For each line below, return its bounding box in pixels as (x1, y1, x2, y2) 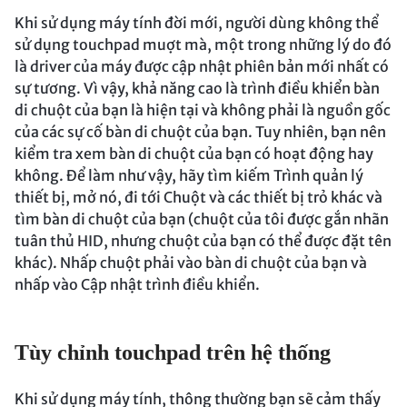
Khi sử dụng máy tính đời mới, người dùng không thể (15, 14, 379, 33)
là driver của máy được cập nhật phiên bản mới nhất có (15, 57, 389, 76)
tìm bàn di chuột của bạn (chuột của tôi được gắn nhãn (15, 210, 389, 229)
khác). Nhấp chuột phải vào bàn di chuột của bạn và (15, 253, 367, 273)
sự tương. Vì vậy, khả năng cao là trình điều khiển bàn (15, 79, 380, 98)
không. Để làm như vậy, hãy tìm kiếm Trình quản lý (15, 166, 363, 185)
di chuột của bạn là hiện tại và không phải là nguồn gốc (15, 101, 391, 120)
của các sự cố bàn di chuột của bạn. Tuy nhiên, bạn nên (15, 123, 386, 142)
